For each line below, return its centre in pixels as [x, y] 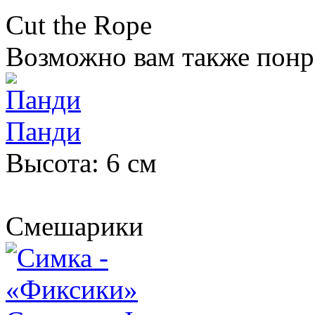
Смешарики [78, 226]
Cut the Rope [82, 25]
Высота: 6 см [81, 162]
